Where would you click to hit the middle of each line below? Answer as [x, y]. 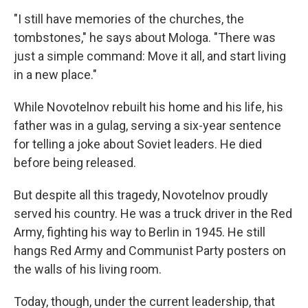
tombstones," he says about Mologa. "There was [145, 37]
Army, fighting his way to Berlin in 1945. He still [140, 232]
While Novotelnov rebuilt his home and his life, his [148, 107]
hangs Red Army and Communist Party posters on [150, 251]
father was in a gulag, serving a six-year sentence [147, 125]
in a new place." [55, 75]
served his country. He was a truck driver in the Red [153, 213]
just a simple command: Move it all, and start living [150, 56]
